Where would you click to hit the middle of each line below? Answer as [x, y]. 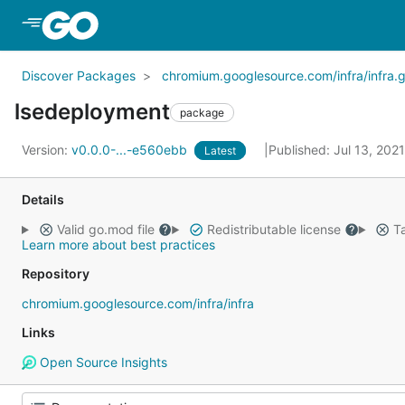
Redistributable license [273, 229]
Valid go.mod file [105, 229]
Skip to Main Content [174, 24]
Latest [220, 151]
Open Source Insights [101, 362]
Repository [56, 273]
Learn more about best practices [118, 245]
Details [43, 199]
